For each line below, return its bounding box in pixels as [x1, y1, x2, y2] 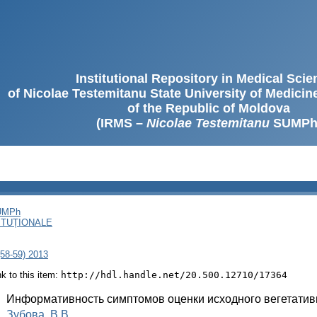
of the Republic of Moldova [127, 101, 290, 115]
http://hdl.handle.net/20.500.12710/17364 [61, 269, 287, 280]
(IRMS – [96, 116, 146, 130]
